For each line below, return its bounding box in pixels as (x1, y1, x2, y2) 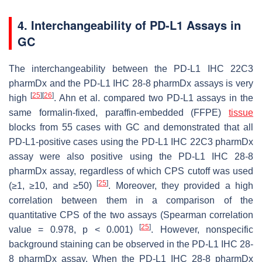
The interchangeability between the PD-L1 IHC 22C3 (9, 64, 253, 74)
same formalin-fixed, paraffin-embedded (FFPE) (9, 108, 229, 118)
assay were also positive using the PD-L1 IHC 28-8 (9, 151, 253, 162)
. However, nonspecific (151, 225, 253, 235)
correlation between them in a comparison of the (9, 195, 253, 206)
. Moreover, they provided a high (108, 181, 254, 191)
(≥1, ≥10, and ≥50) (9, 181, 97, 191)
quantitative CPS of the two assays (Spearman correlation (9, 210, 253, 220)
